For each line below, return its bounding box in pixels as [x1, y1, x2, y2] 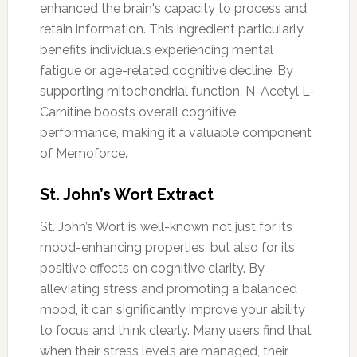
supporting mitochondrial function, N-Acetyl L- [39, 83, 315, 99]
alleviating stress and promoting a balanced [39, 280, 297, 296]
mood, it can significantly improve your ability [39, 301, 305, 317]
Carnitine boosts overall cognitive [39, 104, 236, 120]
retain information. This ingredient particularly [39, 21, 304, 37]
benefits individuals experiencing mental [39, 41, 273, 57]
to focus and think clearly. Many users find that [39, 322, 312, 338]
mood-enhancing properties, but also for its [39, 239, 295, 255]
